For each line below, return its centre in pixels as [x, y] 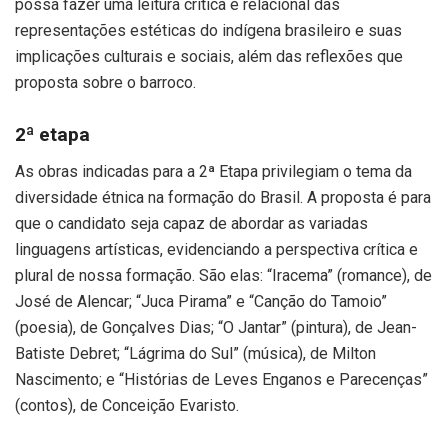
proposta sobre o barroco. [105, 82]
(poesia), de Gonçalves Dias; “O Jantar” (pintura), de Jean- [216, 327]
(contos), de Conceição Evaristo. [127, 405]
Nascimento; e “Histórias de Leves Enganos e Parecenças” [221, 379]
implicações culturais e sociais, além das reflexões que [209, 56]
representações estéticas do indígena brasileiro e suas [208, 30]
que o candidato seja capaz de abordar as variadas [191, 223]
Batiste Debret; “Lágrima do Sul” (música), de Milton [195, 353]
